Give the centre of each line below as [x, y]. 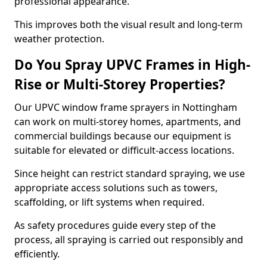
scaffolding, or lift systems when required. [109, 202]
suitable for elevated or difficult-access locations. [124, 150]
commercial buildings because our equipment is [123, 136]
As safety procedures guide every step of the [115, 225]
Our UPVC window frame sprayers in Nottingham [126, 107]
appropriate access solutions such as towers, [116, 188]
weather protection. [59, 39]
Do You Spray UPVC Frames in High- [132, 65]
